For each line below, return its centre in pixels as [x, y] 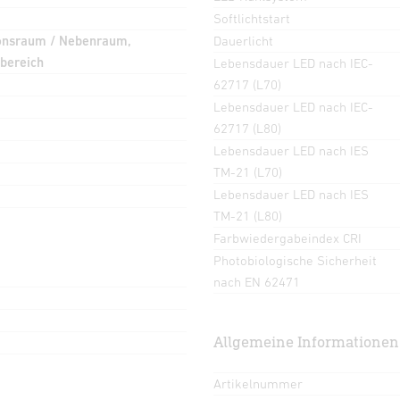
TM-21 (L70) [248, 171]
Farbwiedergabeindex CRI [287, 237]
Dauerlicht [243, 40]
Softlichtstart [252, 18]
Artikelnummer [258, 383]
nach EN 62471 [257, 281]
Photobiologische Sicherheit [295, 260]
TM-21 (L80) [248, 215]
